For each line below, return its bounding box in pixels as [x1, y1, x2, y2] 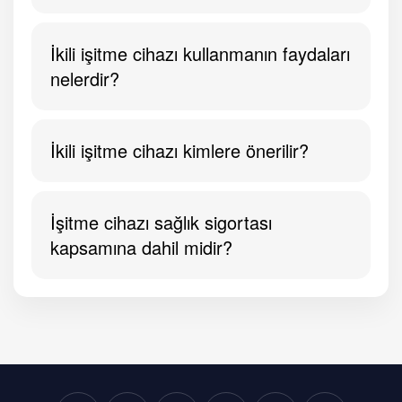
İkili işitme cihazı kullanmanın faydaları [50, 40, 350, 67]
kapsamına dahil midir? [50, 234, 232, 261]
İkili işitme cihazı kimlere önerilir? [50, 137, 309, 164]
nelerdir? [50, 66, 119, 92]
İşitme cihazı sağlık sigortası [50, 209, 272, 236]
